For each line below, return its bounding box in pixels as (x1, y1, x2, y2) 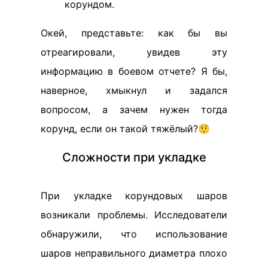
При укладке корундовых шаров (41, 190, 227, 202)
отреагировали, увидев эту (41, 46, 227, 59)
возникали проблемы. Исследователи (41, 209, 227, 221)
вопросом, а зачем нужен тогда (41, 103, 227, 116)
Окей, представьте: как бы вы (41, 27, 227, 39)
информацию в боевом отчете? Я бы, (41, 65, 227, 78)
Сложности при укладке (62, 150, 206, 165)
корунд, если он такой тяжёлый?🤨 (41, 123, 210, 135)
